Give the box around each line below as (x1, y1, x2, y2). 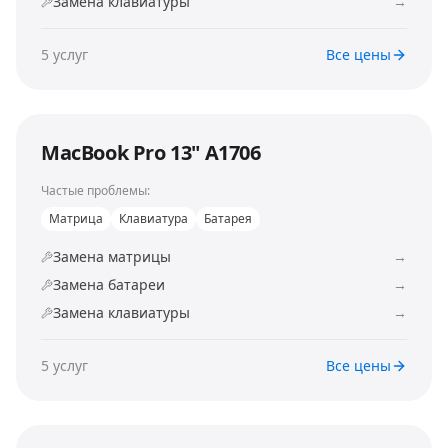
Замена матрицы (53, 247, 171, 266)
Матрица (49, 210, 103, 227)
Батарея (204, 210, 252, 227)
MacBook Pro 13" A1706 (41, 139, 261, 166)
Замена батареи (53, 275, 165, 294)
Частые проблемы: (41, 182, 150, 199)
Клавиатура (119, 210, 188, 227)
